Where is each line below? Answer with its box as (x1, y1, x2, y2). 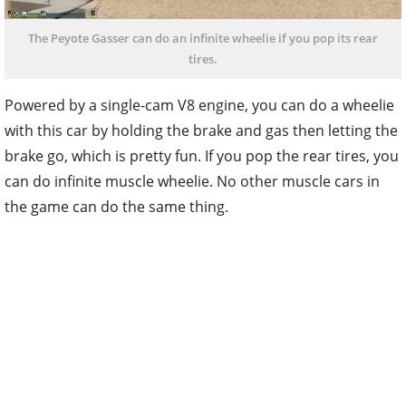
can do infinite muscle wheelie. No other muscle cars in (5, 170, 380, 191)
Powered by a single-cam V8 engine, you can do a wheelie (5, 94, 394, 115)
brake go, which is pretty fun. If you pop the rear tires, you (5, 145, 399, 166)
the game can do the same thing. (5, 196, 228, 217)
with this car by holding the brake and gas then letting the (5, 120, 398, 140)
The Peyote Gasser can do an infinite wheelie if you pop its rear (28, 29, 378, 46)
